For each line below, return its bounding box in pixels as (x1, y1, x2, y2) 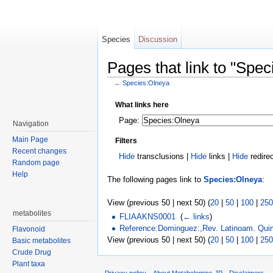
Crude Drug (12, 248, 51, 257)
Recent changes (12, 147, 66, 155)
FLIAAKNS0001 (119, 212, 176, 222)
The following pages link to (107, 175, 204, 185)
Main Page (12, 135, 48, 144)
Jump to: (107, 85, 141, 95)
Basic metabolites (12, 236, 71, 245)
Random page (12, 158, 60, 167)
